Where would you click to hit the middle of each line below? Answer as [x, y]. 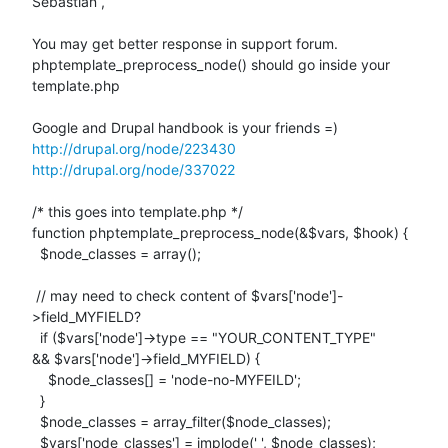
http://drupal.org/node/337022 [133, 169]
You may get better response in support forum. [185, 43]
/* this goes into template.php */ [137, 211]
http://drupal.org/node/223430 [134, 148]
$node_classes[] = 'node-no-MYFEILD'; [40, 379]
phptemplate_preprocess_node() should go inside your [211, 64]
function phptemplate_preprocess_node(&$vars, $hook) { [220, 232]
